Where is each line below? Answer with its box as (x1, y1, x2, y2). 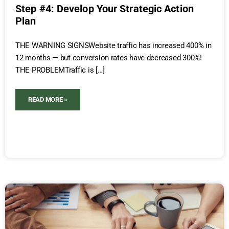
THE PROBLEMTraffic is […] (15, 65, 105, 75)
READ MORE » (28, 95, 68, 103)
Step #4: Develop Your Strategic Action (15, 2, 194, 15)
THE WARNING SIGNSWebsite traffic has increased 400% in (15, 40, 212, 50)
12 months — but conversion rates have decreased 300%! (15, 53, 202, 62)
